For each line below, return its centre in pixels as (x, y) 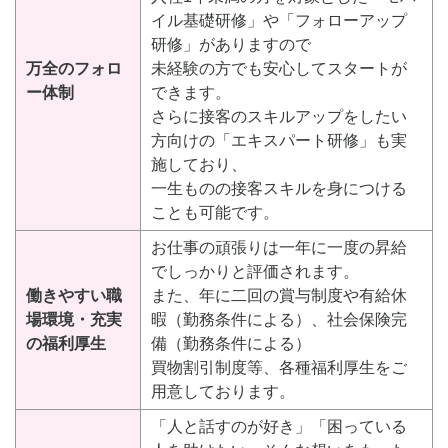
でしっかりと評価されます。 (255, 272)
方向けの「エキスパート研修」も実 (279, 141)
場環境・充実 (74, 320)
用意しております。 (223, 392)
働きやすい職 (74, 296)
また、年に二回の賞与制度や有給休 (279, 296)
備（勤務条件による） (231, 344)
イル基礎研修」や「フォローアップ (279, 21)
